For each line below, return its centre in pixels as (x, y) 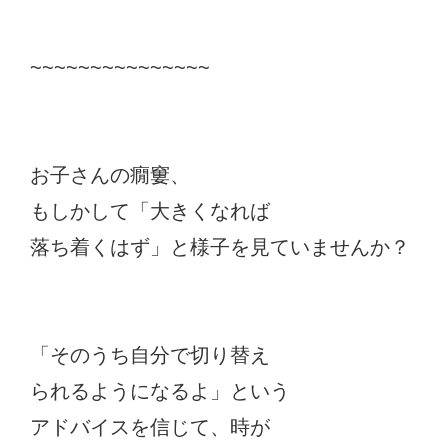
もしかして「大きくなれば (150, 210)
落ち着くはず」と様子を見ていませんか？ (220, 246)
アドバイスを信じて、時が (150, 426)
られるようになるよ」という (160, 390)
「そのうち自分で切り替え (150, 354)
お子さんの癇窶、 (110, 174)
